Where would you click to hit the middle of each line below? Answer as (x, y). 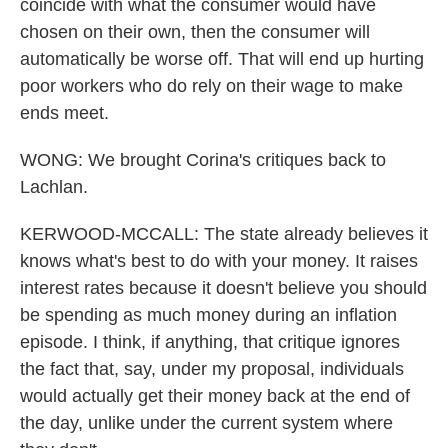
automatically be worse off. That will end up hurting (222, 59)
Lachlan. (54, 187)
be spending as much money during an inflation (208, 315)
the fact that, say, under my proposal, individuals (212, 369)
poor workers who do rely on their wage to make (211, 86)
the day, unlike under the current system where (206, 423)
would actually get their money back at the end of (215, 396)
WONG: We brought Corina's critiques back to (203, 160)
